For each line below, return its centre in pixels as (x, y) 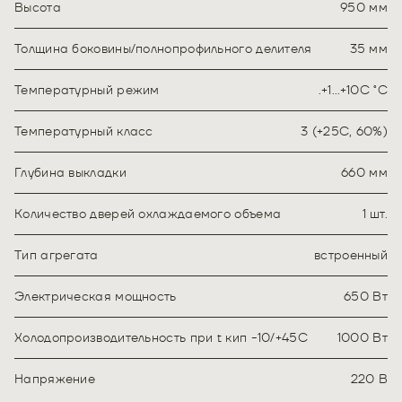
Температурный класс (84, 131)
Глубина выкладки (70, 173)
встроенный (351, 255)
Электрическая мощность (96, 297)
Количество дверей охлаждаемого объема (148, 214)
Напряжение (55, 379)
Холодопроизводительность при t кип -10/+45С (161, 338)
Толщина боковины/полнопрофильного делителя (163, 49)
